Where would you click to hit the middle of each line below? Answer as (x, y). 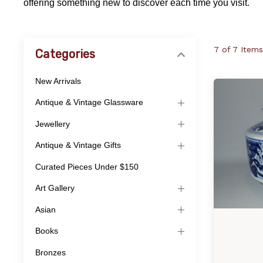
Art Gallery (55, 188)
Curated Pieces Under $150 (87, 166)
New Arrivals (58, 81)
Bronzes (50, 252)
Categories (65, 54)
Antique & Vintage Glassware (89, 102)
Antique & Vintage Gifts (78, 145)
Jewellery (53, 124)
